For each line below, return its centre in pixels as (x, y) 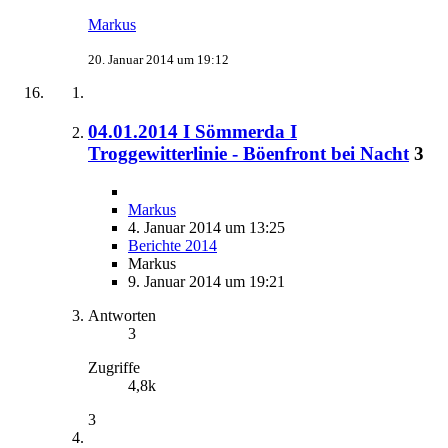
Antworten (122, 316)
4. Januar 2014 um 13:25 (206, 228)
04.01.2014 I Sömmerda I (192, 131)
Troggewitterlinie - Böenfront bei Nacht (248, 153)
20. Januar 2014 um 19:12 (158, 59)
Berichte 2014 (172, 246)
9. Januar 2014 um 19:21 (206, 282)
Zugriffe (114, 368)
